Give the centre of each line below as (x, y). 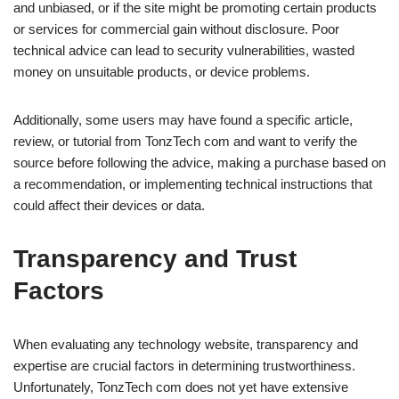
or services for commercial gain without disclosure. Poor (176, 29)
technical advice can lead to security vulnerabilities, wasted (184, 51)
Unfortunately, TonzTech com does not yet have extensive (181, 387)
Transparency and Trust (155, 259)
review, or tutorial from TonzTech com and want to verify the (185, 142)
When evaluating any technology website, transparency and (186, 345)
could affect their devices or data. (109, 206)
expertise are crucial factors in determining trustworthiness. (184, 366)
